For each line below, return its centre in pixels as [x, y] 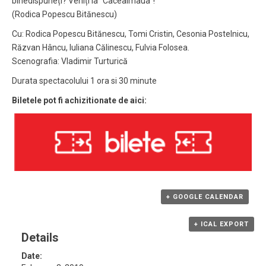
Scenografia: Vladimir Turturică [70, 61]
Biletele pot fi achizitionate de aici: [79, 100]
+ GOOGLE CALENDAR [205, 197]
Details [40, 237]
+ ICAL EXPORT [221, 224]
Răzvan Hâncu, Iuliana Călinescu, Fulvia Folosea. [101, 47]
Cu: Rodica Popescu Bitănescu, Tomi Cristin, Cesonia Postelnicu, [131, 34]
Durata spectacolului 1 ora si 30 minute [84, 80]
